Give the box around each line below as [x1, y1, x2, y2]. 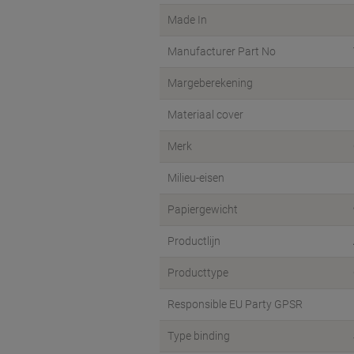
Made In [168, 13, 207, 26]
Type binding [168, 330, 230, 342]
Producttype [168, 266, 228, 279]
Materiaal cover [168, 108, 243, 121]
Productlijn [168, 235, 220, 247]
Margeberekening [168, 77, 253, 89]
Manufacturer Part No [168, 45, 276, 58]
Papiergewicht [168, 203, 238, 216]
